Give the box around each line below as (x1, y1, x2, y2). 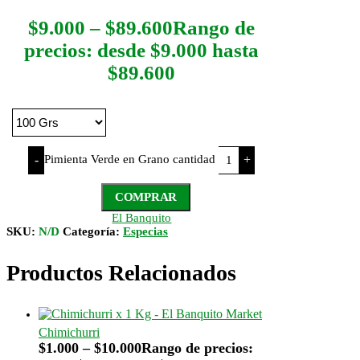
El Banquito (112, 211, 172, 224)
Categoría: (63, 224, 123, 238)
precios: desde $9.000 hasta (24, 39, 260, 61)
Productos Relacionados (6, 260, 236, 285)
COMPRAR (115, 190, 177, 203)
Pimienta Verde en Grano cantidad (44, 152, 216, 166)
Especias (123, 224, 168, 238)
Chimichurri (39, 325, 100, 339)
